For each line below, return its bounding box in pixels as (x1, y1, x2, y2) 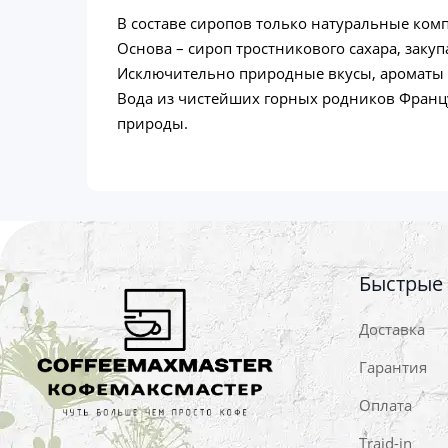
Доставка (358, 319, 425, 340)
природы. (117, 113, 188, 134)
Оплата (358, 395, 412, 416)
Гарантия (358, 357, 427, 378)
